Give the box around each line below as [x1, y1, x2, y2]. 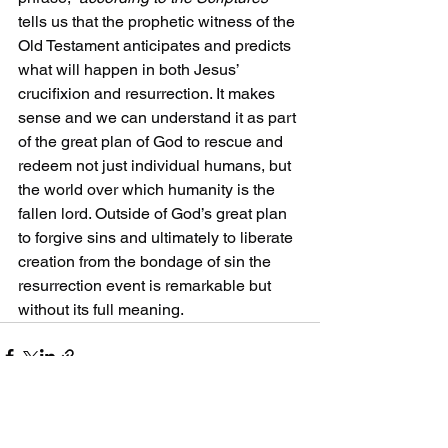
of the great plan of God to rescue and [18, 132, 287, 151]
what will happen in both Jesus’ [18, 60, 243, 79]
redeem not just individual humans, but [18, 156, 295, 175]
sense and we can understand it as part [18, 108, 300, 127]
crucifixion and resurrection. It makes [18, 84, 279, 103]
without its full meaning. [18, 300, 184, 319]
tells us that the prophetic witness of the [18, 12, 299, 31]
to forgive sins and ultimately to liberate [18, 228, 297, 247]
